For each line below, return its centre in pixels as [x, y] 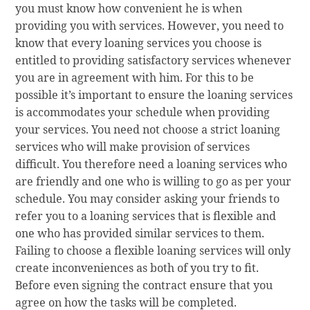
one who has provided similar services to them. [140, 233]
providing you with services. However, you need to [150, 25]
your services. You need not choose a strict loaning [148, 129]
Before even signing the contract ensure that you [144, 285]
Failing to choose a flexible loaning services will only [153, 250]
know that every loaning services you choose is [139, 43]
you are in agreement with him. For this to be [135, 77]
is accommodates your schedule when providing [143, 112]
